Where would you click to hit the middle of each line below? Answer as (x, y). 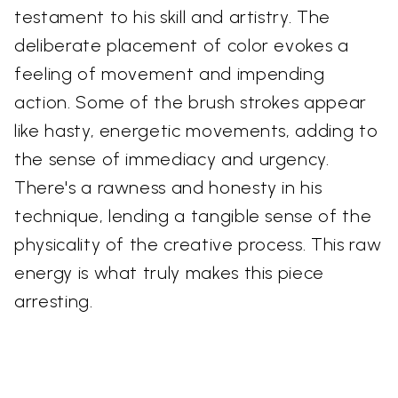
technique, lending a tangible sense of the (193, 216)
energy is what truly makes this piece (170, 273)
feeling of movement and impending (170, 74)
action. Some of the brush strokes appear (191, 103)
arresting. (54, 302)
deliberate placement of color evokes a (182, 46)
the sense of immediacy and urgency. (172, 159)
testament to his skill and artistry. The (172, 17)
